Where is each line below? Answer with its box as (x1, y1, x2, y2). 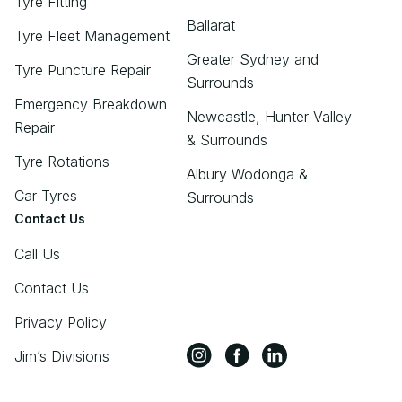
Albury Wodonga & (187, 164, 308, 183)
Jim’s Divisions (14, 346, 109, 365)
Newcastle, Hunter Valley (187, 107, 352, 126)
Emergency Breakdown (14, 94, 167, 113)
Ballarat (187, 15, 235, 34)
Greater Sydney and (187, 49, 319, 68)
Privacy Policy (14, 312, 107, 331)
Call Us (14, 244, 60, 263)
